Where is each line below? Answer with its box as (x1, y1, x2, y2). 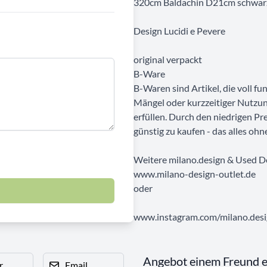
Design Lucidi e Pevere (133, 24, 225, 36)
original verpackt (133, 53, 202, 65)
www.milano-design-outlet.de (133, 167, 256, 179)
